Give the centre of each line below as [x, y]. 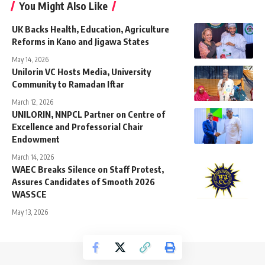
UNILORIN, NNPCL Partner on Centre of [88, 114]
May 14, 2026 [30, 59]
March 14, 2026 [33, 157]
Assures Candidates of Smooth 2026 [83, 181]
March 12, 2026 [33, 102]
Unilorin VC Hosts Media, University [81, 71]
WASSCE [29, 194]
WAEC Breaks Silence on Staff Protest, [88, 169]
